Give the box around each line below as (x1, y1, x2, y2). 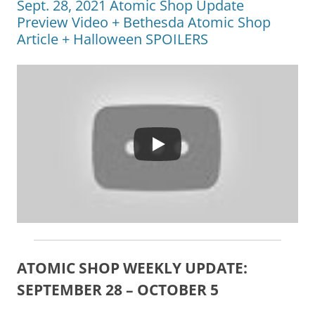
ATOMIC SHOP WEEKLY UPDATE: (17, 258, 247, 278)
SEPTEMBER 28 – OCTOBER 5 (17, 280, 219, 300)
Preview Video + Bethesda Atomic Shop (17, 13, 271, 32)
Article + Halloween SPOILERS (17, 30, 208, 49)
